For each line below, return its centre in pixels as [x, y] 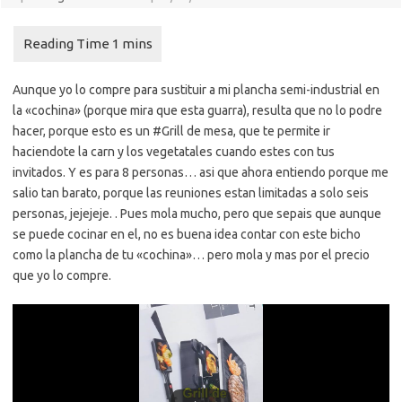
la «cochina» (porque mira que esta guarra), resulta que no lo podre [197, 110]
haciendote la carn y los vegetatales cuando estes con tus [174, 152]
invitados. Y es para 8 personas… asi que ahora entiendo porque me [201, 172]
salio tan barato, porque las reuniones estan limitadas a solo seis [191, 193]
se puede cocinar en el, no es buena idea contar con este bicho [187, 234]
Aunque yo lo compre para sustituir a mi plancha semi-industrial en [196, 90]
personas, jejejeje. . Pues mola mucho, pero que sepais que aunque [197, 214]
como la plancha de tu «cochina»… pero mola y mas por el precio [191, 255]
